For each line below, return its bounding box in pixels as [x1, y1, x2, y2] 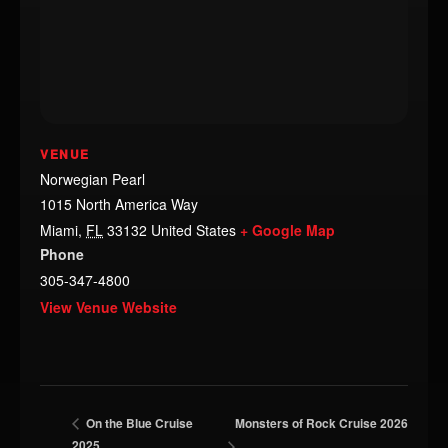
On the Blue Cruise [83, 414, 193, 433]
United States [151, 220, 236, 240]
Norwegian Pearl [40, 169, 145, 189]
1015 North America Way [40, 194, 198, 214]
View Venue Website [40, 297, 177, 317]
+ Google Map [240, 220, 335, 240]
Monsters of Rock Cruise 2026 [234, 413, 408, 432]
